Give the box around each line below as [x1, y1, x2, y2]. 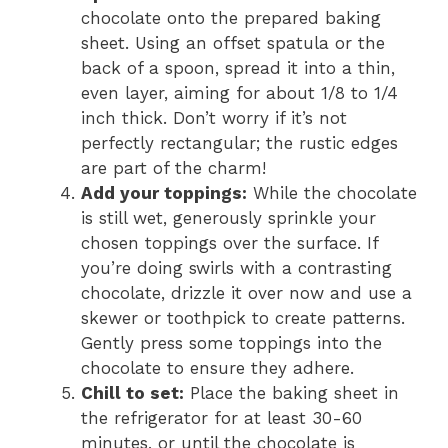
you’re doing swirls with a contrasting [81, 257, 392, 278]
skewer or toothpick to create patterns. [81, 307, 405, 328]
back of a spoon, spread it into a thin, [81, 57, 395, 78]
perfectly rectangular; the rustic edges [81, 132, 398, 153]
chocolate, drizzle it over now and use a [81, 282, 412, 303]
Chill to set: [81, 382, 184, 403]
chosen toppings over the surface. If [81, 232, 378, 253]
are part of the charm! [81, 157, 266, 178]
